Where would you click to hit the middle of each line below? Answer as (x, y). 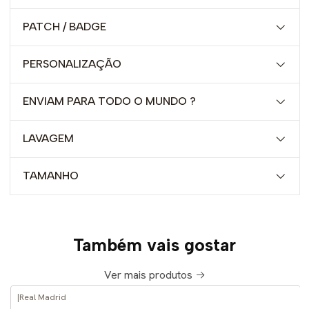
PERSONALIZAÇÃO (72, 63)
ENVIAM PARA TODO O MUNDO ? (109, 101)
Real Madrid (42, 298)
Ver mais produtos (148, 275)
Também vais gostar (154, 245)
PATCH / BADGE (64, 26)
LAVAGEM (48, 138)
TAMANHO (50, 175)
